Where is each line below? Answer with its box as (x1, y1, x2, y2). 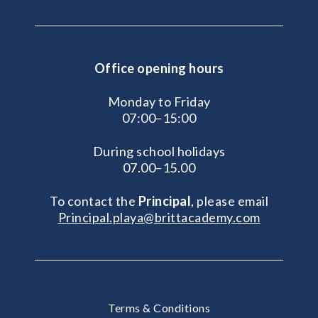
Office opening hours (94, 60, 224, 76)
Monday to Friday (107, 93, 211, 109)
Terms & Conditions (108, 300, 210, 314)
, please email (191, 192, 268, 209)
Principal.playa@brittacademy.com (57, 209, 261, 225)
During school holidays (92, 143, 226, 159)
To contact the (50, 192, 138, 209)
